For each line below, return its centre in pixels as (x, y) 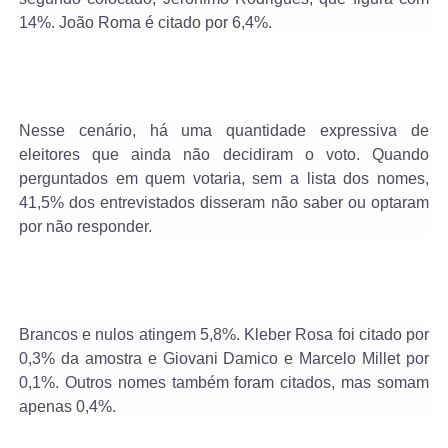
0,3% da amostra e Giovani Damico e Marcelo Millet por (224, 359)
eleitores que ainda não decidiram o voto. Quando (224, 155)
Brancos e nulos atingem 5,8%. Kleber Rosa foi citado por (224, 335)
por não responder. (85, 227)
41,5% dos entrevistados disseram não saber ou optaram (224, 203)
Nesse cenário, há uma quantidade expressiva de (224, 131)
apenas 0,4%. (67, 407)
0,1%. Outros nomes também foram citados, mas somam (224, 383)
